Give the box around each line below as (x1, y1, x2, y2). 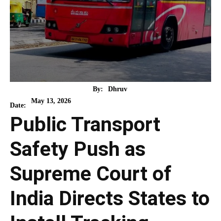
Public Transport (10, 112, 160, 137)
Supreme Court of (10, 162, 172, 186)
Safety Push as (10, 137, 146, 161)
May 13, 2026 (31, 97, 71, 105)
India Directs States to (10, 186, 210, 211)
